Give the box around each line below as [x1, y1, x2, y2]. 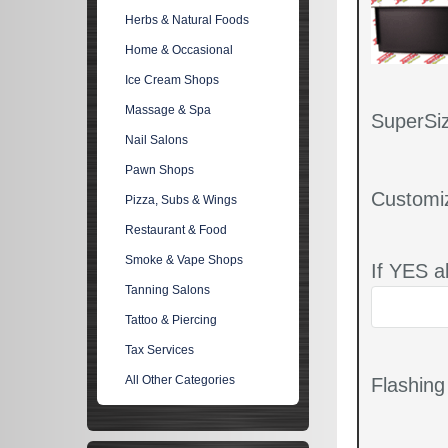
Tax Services [125, 343, 195, 357]
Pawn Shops [125, 163, 195, 177]
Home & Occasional [125, 43, 234, 57]
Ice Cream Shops [125, 73, 220, 87]
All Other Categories [125, 373, 236, 387]
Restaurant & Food [125, 223, 228, 237]
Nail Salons [125, 133, 189, 147]
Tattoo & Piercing [125, 313, 218, 327]
